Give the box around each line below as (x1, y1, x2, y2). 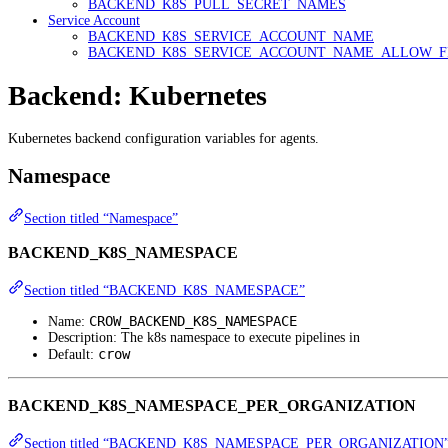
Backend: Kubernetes (8, 79, 267, 111)
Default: (48, 347, 98, 363)
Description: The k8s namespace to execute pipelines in (48, 330, 360, 346)
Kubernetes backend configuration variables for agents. (8, 130, 319, 146)
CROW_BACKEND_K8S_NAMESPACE (89, 313, 297, 330)
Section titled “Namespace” (24, 210, 178, 226)
